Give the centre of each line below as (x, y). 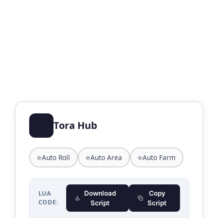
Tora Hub (75, 125)
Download (100, 193)
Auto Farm (159, 157)
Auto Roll (56, 157)
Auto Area (106, 157)
